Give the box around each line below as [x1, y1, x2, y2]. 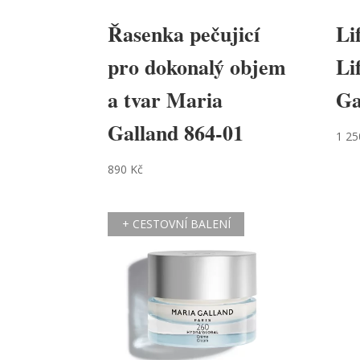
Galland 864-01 [108, 117, 244, 149]
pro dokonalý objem [108, 51, 287, 83]
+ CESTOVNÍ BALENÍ [121, 216, 231, 232]
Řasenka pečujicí [108, 18, 260, 50]
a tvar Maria [108, 84, 223, 116]
